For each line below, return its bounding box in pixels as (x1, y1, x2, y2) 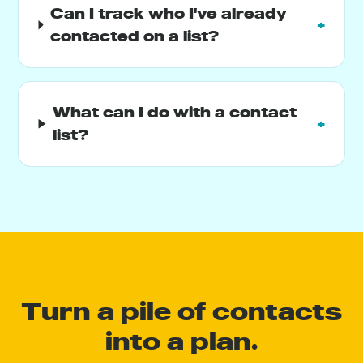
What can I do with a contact (53, 102, 297, 122)
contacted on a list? (49, 26, 219, 45)
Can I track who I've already (49, 3, 287, 23)
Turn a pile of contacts (21, 295, 342, 327)
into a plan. (105, 325, 258, 357)
